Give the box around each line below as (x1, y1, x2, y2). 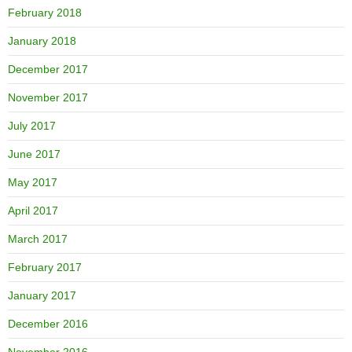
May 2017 (8, 175, 57, 189)
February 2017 (8, 260, 82, 273)
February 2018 (8, 5, 82, 19)
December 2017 (8, 62, 88, 75)
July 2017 (8, 119, 56, 132)
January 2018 (8, 34, 76, 47)
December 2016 (8, 317, 88, 330)
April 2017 (8, 203, 58, 217)
